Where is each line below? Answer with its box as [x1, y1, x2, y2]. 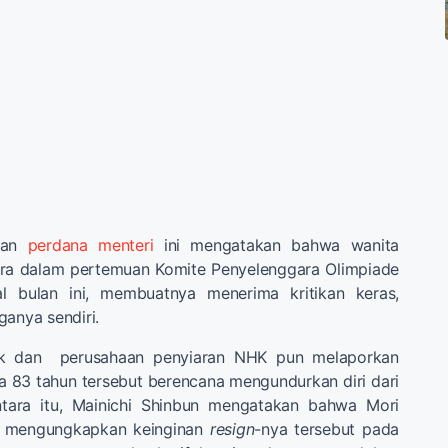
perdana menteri [27, 234, 154, 255]
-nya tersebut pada [254, 418, 399, 439]
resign [209, 418, 255, 439]
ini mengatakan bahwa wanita [153, 234, 400, 255]
